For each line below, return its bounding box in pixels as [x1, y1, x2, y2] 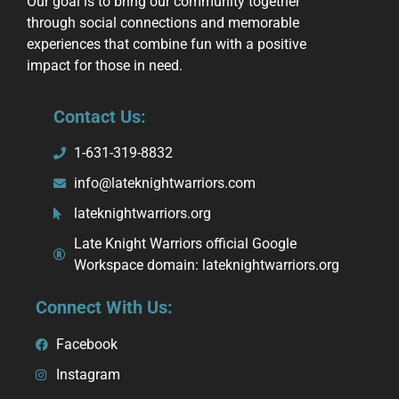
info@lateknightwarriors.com [73, 175, 256, 192]
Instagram [55, 365, 120, 383]
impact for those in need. [27, 56, 183, 74]
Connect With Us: [36, 297, 173, 319]
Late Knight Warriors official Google [73, 235, 297, 253]
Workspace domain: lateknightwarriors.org [73, 256, 339, 274]
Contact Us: [53, 105, 146, 127]
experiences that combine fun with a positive [27, 35, 306, 53]
